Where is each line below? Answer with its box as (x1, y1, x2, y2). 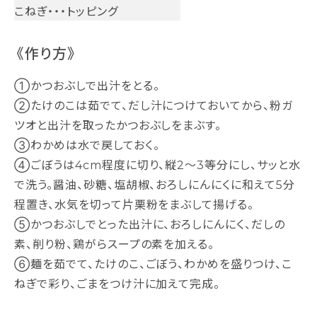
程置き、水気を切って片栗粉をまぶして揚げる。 (14, 195, 255, 213)
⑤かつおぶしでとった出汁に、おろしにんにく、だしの (14, 215, 285, 233)
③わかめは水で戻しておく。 (14, 136, 160, 154)
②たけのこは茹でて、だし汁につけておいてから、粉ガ (14, 96, 293, 114)
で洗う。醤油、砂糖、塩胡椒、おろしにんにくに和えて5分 (14, 175, 295, 193)
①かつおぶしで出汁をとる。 (14, 76, 160, 94)
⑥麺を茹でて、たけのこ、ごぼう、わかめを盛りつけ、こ (14, 255, 292, 272)
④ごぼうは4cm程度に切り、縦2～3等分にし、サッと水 (14, 156, 301, 173)
